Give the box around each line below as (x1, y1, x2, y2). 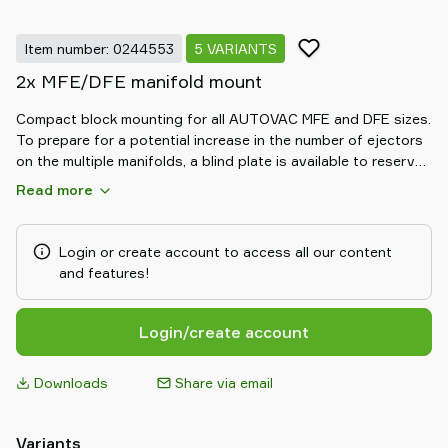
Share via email (175, 374, 274, 391)
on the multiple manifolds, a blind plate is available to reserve (16, 152, 423, 169)
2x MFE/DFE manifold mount (16, 70, 262, 92)
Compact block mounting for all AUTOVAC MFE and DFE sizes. (16, 110, 431, 127)
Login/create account (139, 322, 309, 342)
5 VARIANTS (194, 39, 277, 57)
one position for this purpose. (16, 173, 216, 190)
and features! (58, 264, 150, 281)
